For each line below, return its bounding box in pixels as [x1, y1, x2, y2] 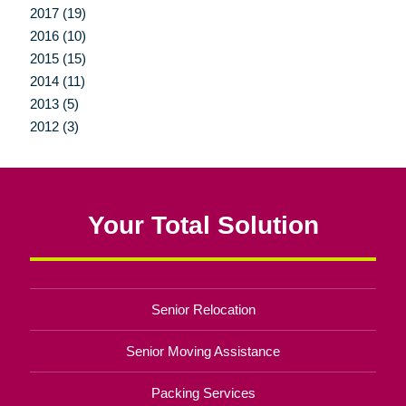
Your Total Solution [87, 209, 319, 239]
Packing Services [150, 384, 256, 401]
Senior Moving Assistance [126, 343, 280, 359]
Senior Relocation [150, 301, 256, 317]
